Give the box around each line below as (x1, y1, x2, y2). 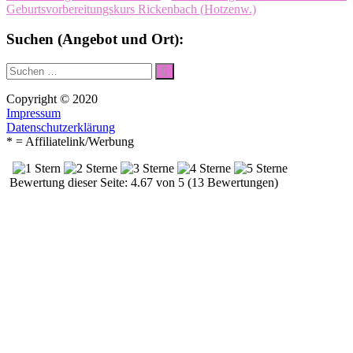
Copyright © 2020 (6, 92, 98, 106)
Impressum (6, 106, 61, 121)
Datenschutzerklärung (6, 121, 115, 135)
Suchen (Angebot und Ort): (6, 31, 184, 48)
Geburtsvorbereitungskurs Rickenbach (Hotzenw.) (6, 2, 256, 16)
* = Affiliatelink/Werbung (6, 135, 134, 149)
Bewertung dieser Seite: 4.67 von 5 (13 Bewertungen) (6, 176, 278, 190)
